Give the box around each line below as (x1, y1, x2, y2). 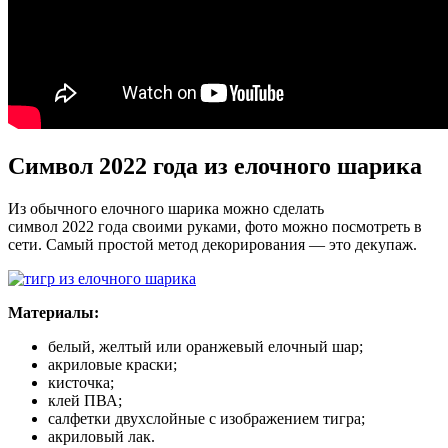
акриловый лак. (48, 428, 155, 446)
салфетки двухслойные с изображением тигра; (48, 410, 365, 428)
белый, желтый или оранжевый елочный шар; (48, 338, 363, 356)
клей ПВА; (48, 392, 122, 410)
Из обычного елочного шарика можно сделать (8, 200, 324, 218)
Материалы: (8, 304, 99, 322)
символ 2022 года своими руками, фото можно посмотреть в (8, 218, 422, 236)
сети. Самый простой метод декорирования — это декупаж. (8, 236, 417, 254)
